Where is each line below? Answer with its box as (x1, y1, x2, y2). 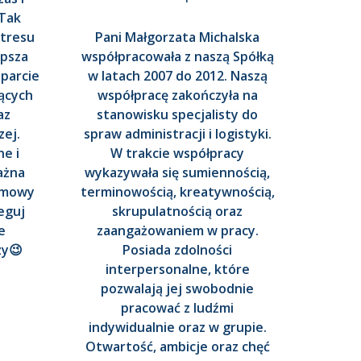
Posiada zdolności (122, 241, 232, 259)
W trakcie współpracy (110, 144, 244, 163)
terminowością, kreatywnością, (80, 183, 275, 201)
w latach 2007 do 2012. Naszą (87, 67, 268, 85)
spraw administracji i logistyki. (83, 125, 272, 143)
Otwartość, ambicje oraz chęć (85, 338, 270, 356)
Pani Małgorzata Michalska (95, 28, 259, 47)
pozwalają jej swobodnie (101, 280, 254, 298)
